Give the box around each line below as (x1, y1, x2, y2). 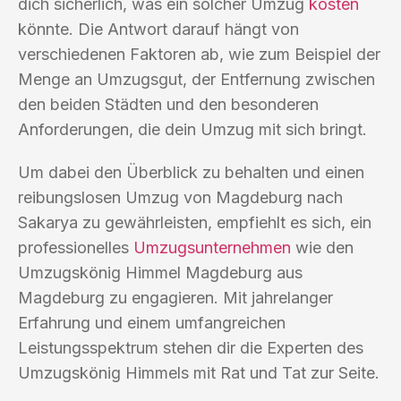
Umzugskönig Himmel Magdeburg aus (18, 262, 303, 282)
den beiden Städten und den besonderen (18, 94, 319, 114)
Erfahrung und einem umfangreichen (18, 312, 286, 332)
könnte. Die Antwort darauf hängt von (18, 19, 299, 38)
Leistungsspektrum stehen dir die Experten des (18, 337, 363, 357)
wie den (291, 237, 354, 257)
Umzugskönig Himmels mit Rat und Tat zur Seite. (18, 363, 380, 382)
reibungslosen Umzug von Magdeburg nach (18, 187, 343, 207)
